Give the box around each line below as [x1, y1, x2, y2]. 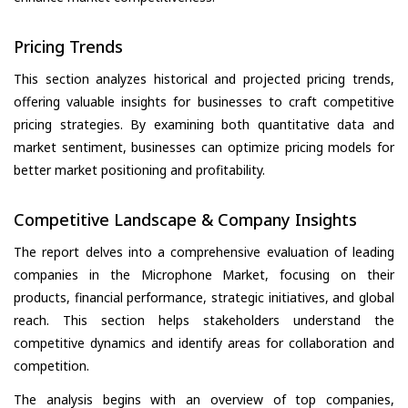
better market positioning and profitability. [14, 161, 265, 179]
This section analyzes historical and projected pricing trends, [14, 70, 394, 88]
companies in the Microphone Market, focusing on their [14, 266, 394, 284]
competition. [14, 357, 89, 375]
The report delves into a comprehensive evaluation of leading [14, 243, 394, 261]
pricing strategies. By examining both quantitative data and [14, 116, 394, 134]
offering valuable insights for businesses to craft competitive [14, 93, 394, 111]
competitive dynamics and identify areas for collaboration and [14, 334, 394, 352]
